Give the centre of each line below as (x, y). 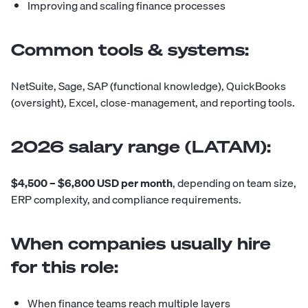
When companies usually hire (141, 244)
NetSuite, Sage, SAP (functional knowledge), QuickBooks (148, 86)
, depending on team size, (234, 183)
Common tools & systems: (130, 50)
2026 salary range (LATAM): (141, 147)
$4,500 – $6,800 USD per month (92, 183)
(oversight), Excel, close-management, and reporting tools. (153, 103)
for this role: (65, 267)
